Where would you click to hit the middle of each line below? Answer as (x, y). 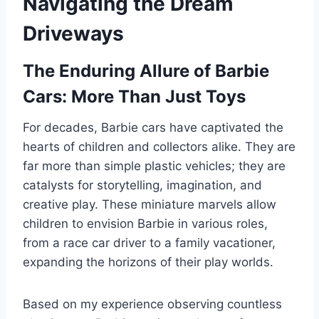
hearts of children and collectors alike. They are (159, 146)
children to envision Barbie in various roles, (145, 223)
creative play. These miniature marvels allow (150, 204)
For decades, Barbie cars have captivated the (153, 127)
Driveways (73, 33)
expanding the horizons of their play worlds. (148, 262)
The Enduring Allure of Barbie (146, 70)
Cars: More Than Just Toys (134, 96)
